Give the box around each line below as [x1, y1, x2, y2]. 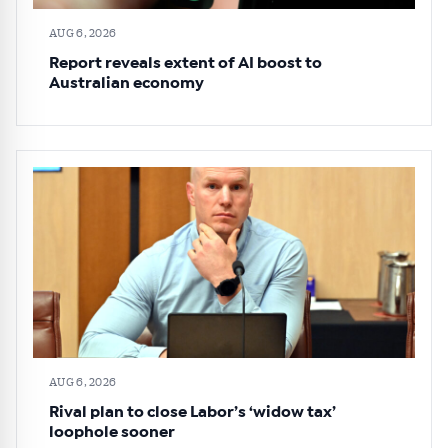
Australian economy [49, 75, 204, 92]
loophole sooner [49, 424, 175, 441]
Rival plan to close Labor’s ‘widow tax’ [49, 404, 336, 421]
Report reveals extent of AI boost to [49, 55, 322, 72]
